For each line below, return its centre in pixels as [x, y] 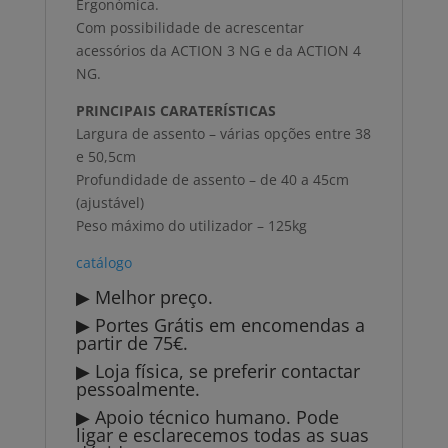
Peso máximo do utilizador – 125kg [191, 226]
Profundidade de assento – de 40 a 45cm [212, 180]
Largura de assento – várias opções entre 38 [223, 134]
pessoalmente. [137, 389]
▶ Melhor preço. [144, 297]
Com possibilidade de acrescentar [189, 28]
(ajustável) [109, 203]
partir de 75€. [131, 343]
